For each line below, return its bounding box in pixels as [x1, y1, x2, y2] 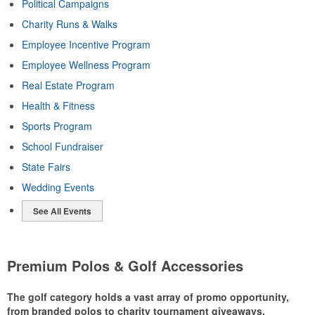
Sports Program [22, 119, 92, 133]
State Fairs [22, 160, 70, 174]
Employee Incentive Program [22, 37, 150, 51]
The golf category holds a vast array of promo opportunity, [7, 290, 289, 304]
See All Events [33, 205, 91, 217]
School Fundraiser [22, 139, 103, 153]
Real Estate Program [22, 78, 115, 92]
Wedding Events [22, 180, 94, 194]
